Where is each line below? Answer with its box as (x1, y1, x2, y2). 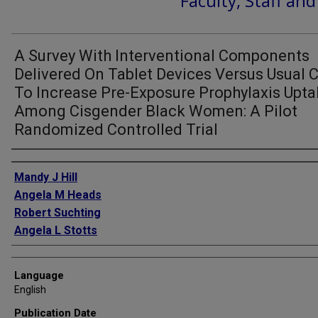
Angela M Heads (14, 188, 102, 202)
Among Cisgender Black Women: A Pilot (14, 102, 297, 120)
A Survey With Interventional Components (14, 47, 309, 65)
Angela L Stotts (14, 224, 97, 237)
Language (14, 269, 64, 282)
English (14, 284, 46, 295)
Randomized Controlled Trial (14, 121, 218, 138)
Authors (11, 154, 50, 168)
